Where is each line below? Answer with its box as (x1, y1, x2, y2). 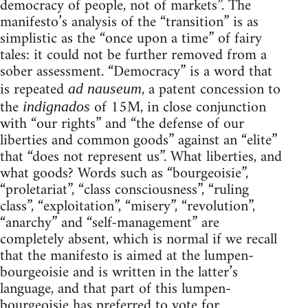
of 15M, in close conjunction (90, 94, 266, 122)
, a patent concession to (142, 76, 280, 104)
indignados (23, 98, 90, 115)
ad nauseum (68, 80, 142, 98)
